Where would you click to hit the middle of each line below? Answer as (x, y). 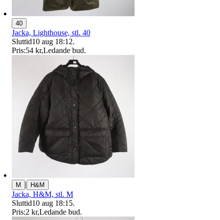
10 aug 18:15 (52, 203)
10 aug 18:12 (52, 42)
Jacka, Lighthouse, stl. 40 (51, 33)
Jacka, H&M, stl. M (42, 194)
